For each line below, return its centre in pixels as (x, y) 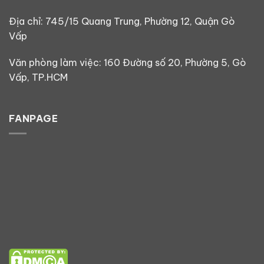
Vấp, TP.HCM (38, 77)
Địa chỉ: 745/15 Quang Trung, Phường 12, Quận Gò (122, 21)
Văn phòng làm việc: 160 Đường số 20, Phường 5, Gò (128, 63)
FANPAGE (34, 119)
